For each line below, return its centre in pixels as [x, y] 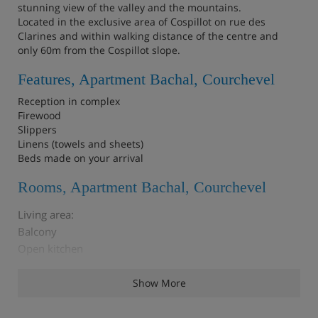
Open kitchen [50, 248]
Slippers [37, 129]
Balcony [37, 231]
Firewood [39, 115]
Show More [159, 283]
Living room [47, 282]
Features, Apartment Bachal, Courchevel [146, 79]
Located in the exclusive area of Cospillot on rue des [142, 21]
